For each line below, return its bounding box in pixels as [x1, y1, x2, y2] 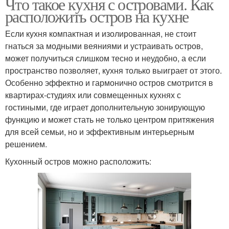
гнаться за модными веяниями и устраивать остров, [5, 39, 203, 52]
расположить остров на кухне [5, 5, 189, 27]
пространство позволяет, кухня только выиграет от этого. [5, 64, 222, 76]
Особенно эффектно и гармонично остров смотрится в [5, 76, 213, 88]
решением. [5, 138, 47, 150]
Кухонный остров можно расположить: [5, 155, 151, 167]
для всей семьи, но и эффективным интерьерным [5, 125, 194, 138]
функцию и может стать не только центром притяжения [5, 113, 214, 125]
